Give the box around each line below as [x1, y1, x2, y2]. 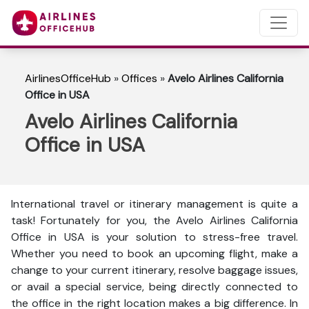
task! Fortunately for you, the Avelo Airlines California [11, 213, 298, 228]
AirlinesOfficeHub [25, 71, 111, 86]
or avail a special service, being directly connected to [11, 279, 298, 294]
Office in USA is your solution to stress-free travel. [11, 230, 298, 244]
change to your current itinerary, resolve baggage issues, [11, 263, 298, 277]
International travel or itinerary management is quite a [11, 197, 298, 211]
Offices [121, 71, 157, 86]
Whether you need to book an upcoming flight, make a [11, 246, 298, 261]
